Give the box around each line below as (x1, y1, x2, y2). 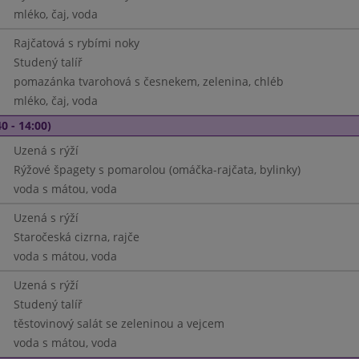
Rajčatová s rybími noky (13, 35, 139, 50)
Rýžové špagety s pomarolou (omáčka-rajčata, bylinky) (13, 162, 301, 177)
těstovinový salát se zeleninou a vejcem (13, 316, 224, 331)
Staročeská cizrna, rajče (13, 229, 139, 244)
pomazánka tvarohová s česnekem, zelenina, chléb (13, 74, 284, 89)
